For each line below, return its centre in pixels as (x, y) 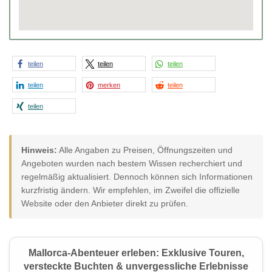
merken (109, 85)
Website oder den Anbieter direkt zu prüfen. (105, 204)
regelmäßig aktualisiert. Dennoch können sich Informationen (137, 177)
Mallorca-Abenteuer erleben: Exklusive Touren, (136, 253)
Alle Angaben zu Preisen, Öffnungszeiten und (145, 150)
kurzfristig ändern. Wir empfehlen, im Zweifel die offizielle (131, 190)
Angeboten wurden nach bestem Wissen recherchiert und (132, 164)
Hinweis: (39, 150)
